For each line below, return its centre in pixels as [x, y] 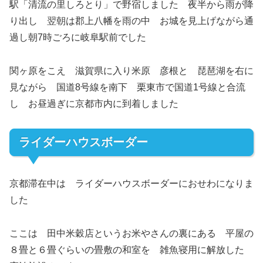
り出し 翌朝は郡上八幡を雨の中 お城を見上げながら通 [131, 21]
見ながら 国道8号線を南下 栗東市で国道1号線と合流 [127, 87]
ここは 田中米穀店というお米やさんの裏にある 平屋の [131, 233]
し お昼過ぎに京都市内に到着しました [99, 103]
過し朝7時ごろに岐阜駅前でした [78, 37]
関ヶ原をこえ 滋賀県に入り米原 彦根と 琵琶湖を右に [131, 70]
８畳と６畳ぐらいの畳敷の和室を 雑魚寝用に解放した [131, 249]
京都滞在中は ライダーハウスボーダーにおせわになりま [131, 183]
